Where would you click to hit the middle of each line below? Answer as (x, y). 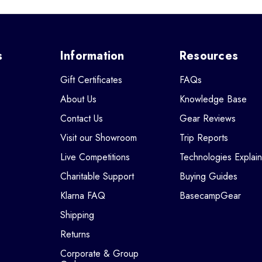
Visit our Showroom (98, 137)
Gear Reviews (207, 118)
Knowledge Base (213, 99)
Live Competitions (95, 157)
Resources (209, 56)
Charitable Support (97, 176)
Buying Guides (208, 176)
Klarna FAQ (82, 195)
